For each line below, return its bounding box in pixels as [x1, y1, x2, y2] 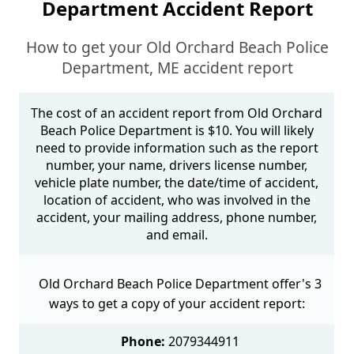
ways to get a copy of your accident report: [48, 295, 305, 313]
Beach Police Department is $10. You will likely [40, 122, 314, 140]
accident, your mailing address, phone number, [36, 209, 318, 227]
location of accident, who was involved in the [43, 191, 311, 209]
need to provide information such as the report [35, 139, 318, 157]
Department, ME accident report [61, 57, 293, 79]
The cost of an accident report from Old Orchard [31, 104, 323, 122]
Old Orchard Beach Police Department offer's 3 [38, 275, 322, 293]
